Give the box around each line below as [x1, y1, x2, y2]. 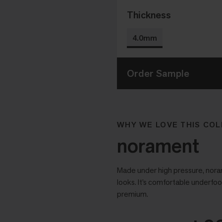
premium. [117, 189, 148, 200]
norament [117, 133, 199, 159]
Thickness [127, 8, 171, 22]
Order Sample [127, 67, 189, 80]
